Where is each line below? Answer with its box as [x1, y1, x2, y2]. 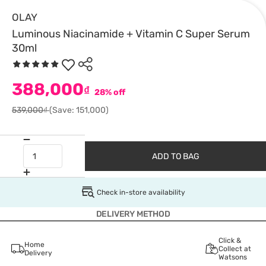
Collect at [218, 245, 251, 253]
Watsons [218, 253, 247, 261]
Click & [218, 236, 241, 245]
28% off [93, 87, 125, 97]
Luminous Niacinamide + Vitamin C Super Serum [12, 27, 250, 40]
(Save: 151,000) [49, 105, 109, 115]
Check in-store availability [96, 188, 185, 197]
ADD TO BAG [151, 151, 199, 161]
